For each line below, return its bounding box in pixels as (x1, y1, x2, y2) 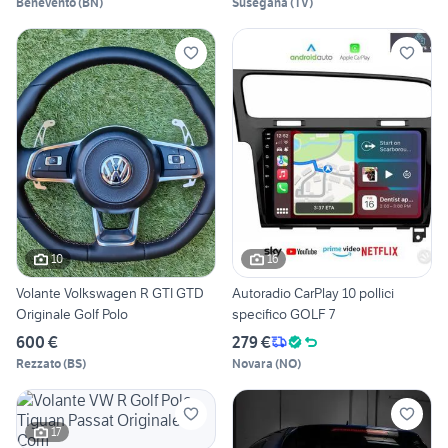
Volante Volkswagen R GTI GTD (16, 283, 204, 302)
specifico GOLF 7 (232, 304, 335, 323)
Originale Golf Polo (16, 304, 128, 323)
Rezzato (16, 355, 61, 371)
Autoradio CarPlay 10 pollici (232, 283, 394, 302)
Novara (232, 355, 273, 371)
